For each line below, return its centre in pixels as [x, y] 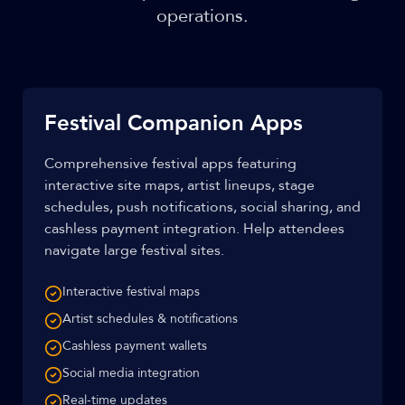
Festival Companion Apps [174, 123]
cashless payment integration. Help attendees [194, 229]
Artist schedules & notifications [150, 319]
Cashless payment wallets [135, 346]
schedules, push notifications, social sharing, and [202, 207]
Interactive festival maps [131, 292]
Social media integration [131, 373]
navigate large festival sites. [134, 250]
